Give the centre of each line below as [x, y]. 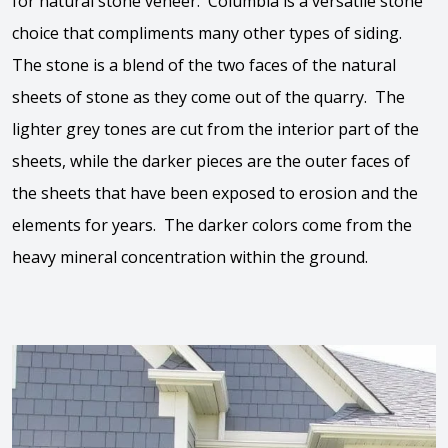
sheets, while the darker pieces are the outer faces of [211, 161]
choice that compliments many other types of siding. [209, 33]
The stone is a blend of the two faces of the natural [204, 65]
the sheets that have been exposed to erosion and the [215, 193]
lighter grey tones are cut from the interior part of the [215, 129]
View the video [321, 360]
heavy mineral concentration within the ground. [190, 257]
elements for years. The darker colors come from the [212, 225]
